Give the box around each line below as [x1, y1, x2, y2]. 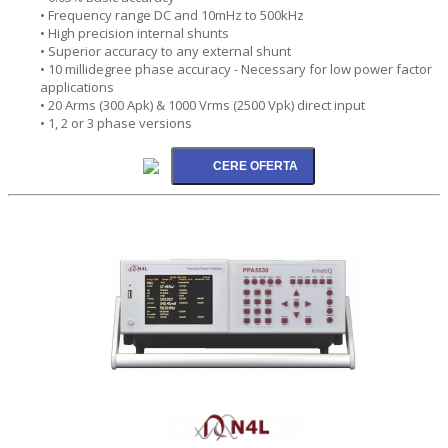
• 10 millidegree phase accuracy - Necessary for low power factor [40, 59, 432, 78]
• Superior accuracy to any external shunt [40, 41, 291, 60]
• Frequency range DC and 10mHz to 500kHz [40, 5, 304, 24]
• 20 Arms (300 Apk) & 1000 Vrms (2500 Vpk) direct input [40, 95, 365, 114]
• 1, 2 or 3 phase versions [40, 113, 192, 132]
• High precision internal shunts [40, 23, 229, 42]
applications [40, 77, 114, 96]
